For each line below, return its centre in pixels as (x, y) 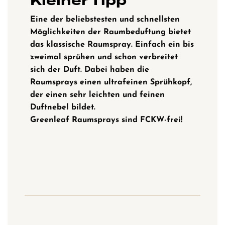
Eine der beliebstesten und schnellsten (105, 19)
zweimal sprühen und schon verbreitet (104, 57)
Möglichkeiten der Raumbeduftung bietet (110, 32)
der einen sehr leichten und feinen (97, 95)
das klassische (59, 44)
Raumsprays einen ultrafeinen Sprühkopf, (111, 82)
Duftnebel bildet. (63, 107)
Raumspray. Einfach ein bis (141, 44)
